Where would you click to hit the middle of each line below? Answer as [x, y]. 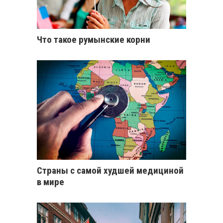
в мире [51, 182]
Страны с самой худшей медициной [110, 171]
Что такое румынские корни [94, 40]
